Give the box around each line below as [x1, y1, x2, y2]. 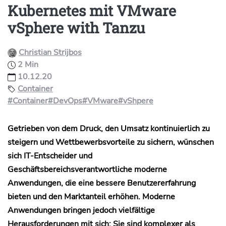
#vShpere [118, 95, 153, 106]
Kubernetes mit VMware [8, 1, 176, 20]
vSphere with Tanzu [8, 18, 145, 37]
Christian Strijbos [19, 47, 82, 58]
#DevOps [48, 95, 82, 106]
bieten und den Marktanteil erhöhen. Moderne [8, 191, 175, 202]
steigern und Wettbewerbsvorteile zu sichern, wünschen [8, 137, 214, 148]
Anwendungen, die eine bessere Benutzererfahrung [8, 178, 196, 189]
